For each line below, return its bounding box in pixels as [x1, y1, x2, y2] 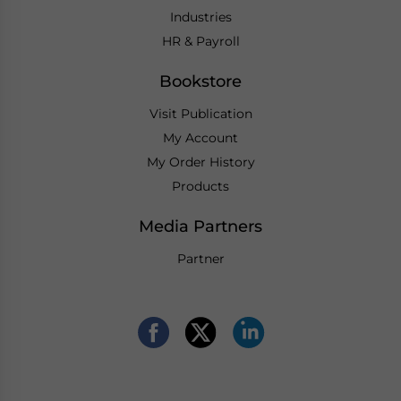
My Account [163, 129, 238, 146]
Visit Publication [149, 105, 252, 122]
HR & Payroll [161, 32, 240, 49]
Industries [169, 8, 232, 25]
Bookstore [159, 71, 242, 91]
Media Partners [139, 216, 262, 236]
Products [172, 177, 229, 194]
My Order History [146, 153, 255, 170]
